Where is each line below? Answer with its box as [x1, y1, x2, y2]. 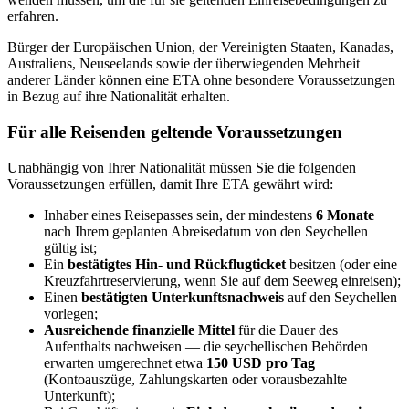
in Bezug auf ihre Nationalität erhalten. [7, 89, 230, 105]
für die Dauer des [235, 321, 338, 338]
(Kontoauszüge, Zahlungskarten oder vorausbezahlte [44, 371, 347, 387]
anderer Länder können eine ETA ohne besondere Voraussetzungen [7, 72, 395, 89]
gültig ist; [44, 239, 97, 256]
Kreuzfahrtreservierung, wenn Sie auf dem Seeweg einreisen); [44, 272, 401, 288]
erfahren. [7, 8, 58, 25]
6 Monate [316, 206, 374, 223]
